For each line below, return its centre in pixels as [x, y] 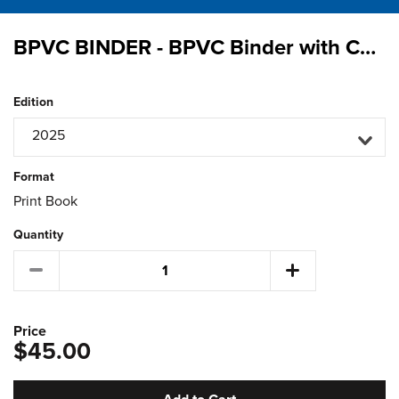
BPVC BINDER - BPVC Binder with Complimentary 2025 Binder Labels [368, 47]
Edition [33, 102]
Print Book [45, 201]
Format [34, 176]
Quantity [38, 234]
